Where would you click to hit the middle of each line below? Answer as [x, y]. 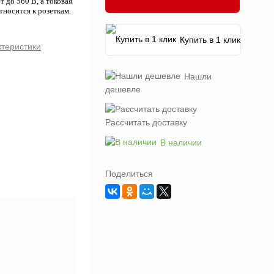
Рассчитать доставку [146, 122]
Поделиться [129, 174]
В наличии [181, 143]
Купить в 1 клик [210, 40]
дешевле [123, 89]
